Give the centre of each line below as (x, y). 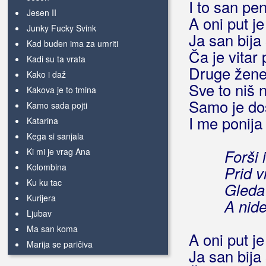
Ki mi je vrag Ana (58, 151)
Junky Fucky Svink (61, 28)
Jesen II (42, 12)
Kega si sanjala (55, 136)
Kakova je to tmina (61, 90)
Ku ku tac (44, 182)
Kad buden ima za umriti (72, 43)
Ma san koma (52, 229)
